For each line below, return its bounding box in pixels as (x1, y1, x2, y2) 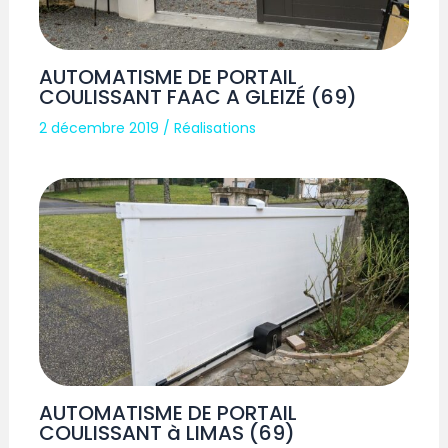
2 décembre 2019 (39, 117, 164, 138)
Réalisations (174, 117, 257, 138)
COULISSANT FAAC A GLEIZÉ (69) (39, 82, 358, 111)
